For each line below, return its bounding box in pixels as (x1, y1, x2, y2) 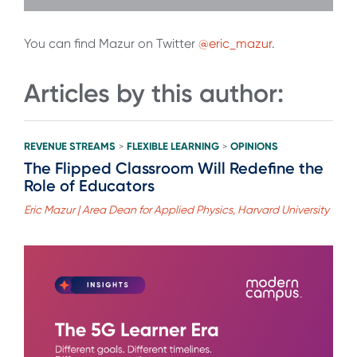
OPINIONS (230, 139, 278, 152)
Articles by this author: (24, 78, 284, 109)
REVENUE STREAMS (24, 139, 116, 152)
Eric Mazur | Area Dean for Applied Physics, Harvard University (24, 202, 329, 216)
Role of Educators (24, 175, 155, 195)
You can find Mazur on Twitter (24, 36, 198, 52)
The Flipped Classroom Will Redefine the (24, 158, 324, 178)
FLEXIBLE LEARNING (127, 139, 219, 152)
